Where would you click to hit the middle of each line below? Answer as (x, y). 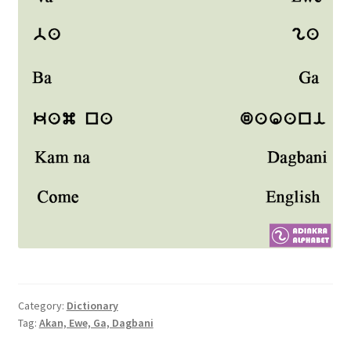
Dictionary (92, 306)
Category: (42, 306)
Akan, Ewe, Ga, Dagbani (96, 323)
